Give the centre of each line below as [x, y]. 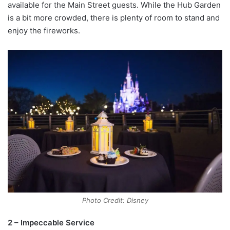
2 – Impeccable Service [51, 223]
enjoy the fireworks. [44, 31]
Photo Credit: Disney [115, 200]
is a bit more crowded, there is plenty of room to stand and [114, 18]
